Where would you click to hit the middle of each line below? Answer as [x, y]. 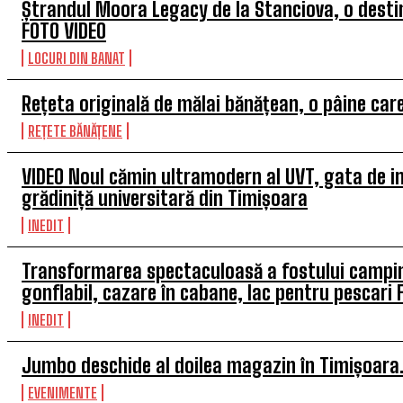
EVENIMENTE [63, 393]
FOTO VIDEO [64, 31]
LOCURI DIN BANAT [76, 58]
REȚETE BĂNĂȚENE [75, 131]
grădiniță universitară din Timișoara [165, 198]
